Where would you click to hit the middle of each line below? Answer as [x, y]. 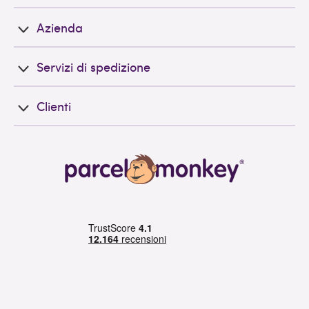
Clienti [54, 106]
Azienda [60, 27]
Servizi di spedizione [93, 67]
